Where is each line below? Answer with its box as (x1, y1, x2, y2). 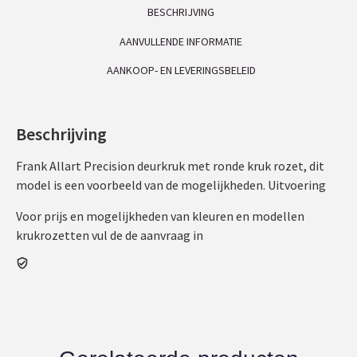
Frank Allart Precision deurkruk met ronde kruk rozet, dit (16, 157, 324, 174)
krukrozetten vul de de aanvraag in (16, 226, 203, 243)
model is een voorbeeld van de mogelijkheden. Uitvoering (16, 176, 326, 193)
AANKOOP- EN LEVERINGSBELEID (106, 63, 256, 78)
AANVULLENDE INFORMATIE (120, 33, 242, 49)
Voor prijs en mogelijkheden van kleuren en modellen (16, 207, 304, 224)
